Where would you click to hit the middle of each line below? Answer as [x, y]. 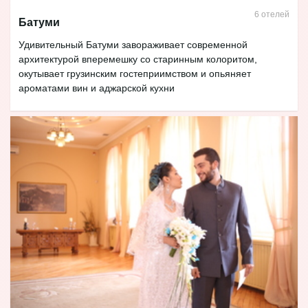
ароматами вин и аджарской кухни [97, 88]
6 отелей [272, 14]
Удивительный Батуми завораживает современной [133, 44]
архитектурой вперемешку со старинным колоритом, [138, 59]
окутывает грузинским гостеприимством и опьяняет [135, 73]
